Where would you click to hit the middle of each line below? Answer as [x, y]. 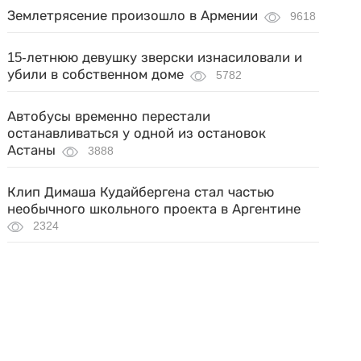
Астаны [32, 150]
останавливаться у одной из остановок [137, 133]
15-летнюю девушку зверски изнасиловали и [155, 58]
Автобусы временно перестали [109, 116]
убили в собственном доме [96, 75]
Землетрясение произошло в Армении [133, 16]
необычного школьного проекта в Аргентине [154, 209]
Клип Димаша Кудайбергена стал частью [141, 192]
